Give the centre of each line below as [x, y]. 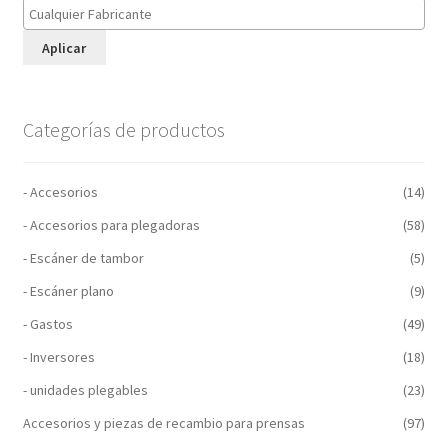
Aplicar [64, 47]
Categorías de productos [123, 130]
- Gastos [47, 323]
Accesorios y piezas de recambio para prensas [163, 422]
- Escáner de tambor [83, 257]
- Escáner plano [68, 290]
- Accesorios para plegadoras [111, 224]
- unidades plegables [85, 389]
